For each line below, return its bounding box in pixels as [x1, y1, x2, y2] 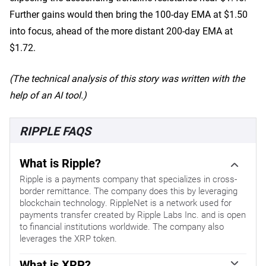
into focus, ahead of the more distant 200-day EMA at [9, 24, 233, 37]
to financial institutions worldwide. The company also [20, 220, 224, 233]
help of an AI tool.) [9, 88, 87, 102]
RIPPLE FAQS [20, 123, 91, 139]
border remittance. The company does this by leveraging [20, 185, 237, 197]
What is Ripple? [20, 155, 101, 171]
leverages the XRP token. [20, 232, 117, 245]
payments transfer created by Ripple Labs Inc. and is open [20, 208, 246, 221]
